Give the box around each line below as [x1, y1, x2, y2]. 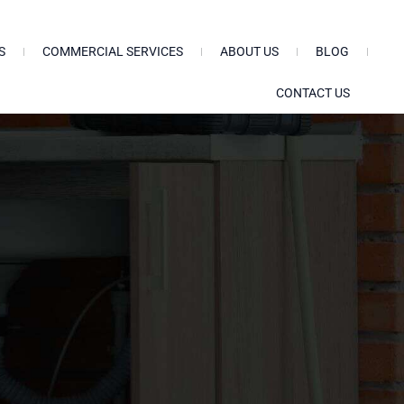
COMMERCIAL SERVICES [41, 44, 183, 59]
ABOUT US [219, 44, 279, 59]
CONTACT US [275, 86, 350, 100]
